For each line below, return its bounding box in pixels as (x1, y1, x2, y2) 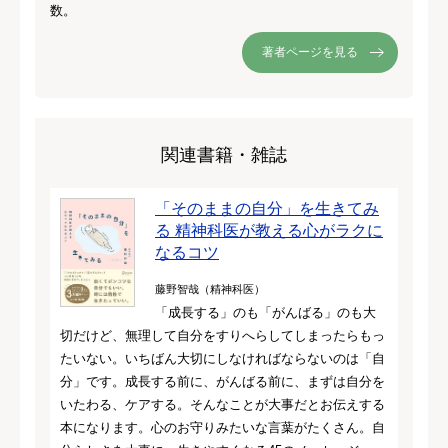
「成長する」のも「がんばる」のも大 (155, 304, 376, 320)
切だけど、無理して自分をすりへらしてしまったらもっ (60, 327, 385, 343)
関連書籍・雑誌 (161, 144, 287, 165)
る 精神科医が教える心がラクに (155, 221, 383, 239)
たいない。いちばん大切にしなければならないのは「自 (60, 350, 385, 366)
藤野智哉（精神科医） (155, 282, 265, 295)
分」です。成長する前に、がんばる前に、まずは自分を (60, 373, 385, 389)
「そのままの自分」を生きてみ (155, 199, 379, 217)
